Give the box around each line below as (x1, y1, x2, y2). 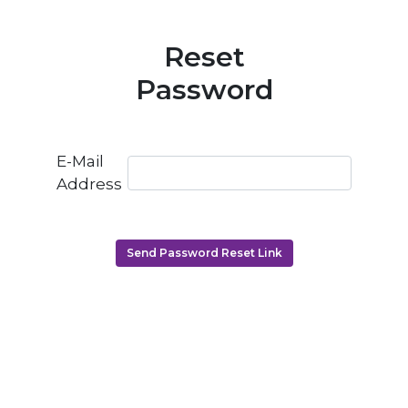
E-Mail (56, 151, 105, 170)
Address (56, 174, 123, 193)
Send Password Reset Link (127, 245, 282, 260)
